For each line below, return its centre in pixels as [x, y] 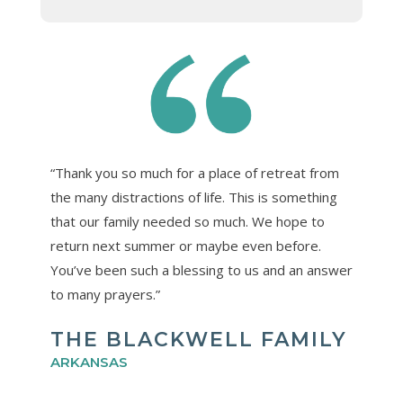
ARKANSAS [89, 363]
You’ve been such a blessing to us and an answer [201, 270]
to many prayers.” [105, 295]
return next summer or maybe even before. [185, 246]
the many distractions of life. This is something [193, 197]
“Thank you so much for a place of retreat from [194, 173]
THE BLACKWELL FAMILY [198, 340]
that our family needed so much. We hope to [187, 222]
